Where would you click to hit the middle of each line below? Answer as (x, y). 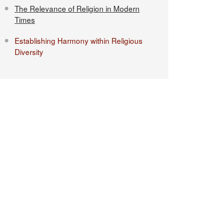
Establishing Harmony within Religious (78, 40)
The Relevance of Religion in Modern (77, 8)
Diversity (29, 52)
